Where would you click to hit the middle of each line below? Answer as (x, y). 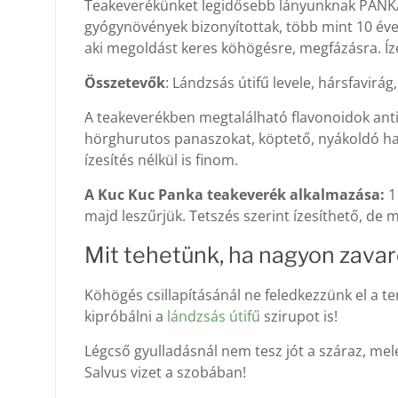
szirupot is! (298, 316)
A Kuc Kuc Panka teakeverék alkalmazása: (234, 194)
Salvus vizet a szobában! (165, 372)
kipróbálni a (125, 316)
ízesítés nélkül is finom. (161, 159)
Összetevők (124, 82)
